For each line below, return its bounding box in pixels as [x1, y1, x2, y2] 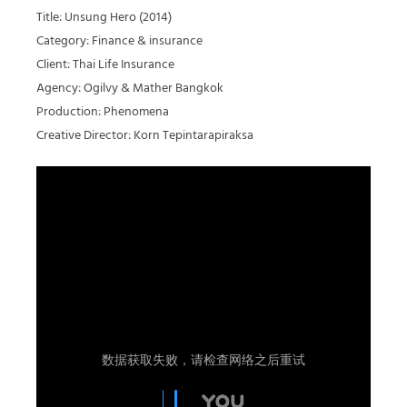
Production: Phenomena [36, 102, 169, 123]
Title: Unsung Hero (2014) [36, 7, 172, 28]
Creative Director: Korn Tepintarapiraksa [36, 125, 253, 146]
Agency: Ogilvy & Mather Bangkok [36, 78, 223, 99]
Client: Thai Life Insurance [36, 55, 174, 75]
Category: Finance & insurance [36, 31, 203, 52]
